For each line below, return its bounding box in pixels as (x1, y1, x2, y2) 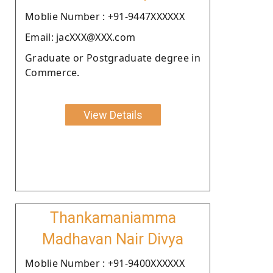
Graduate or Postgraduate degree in (25, 51, 200, 65)
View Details (83, 108, 143, 121)
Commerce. (25, 65, 80, 79)
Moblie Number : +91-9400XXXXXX (25, 256, 185, 270)
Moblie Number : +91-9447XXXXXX (25, 9, 185, 23)
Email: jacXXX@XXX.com (25, 30, 136, 44)
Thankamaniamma (49, 208, 176, 227)
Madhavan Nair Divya (42, 230, 183, 248)
